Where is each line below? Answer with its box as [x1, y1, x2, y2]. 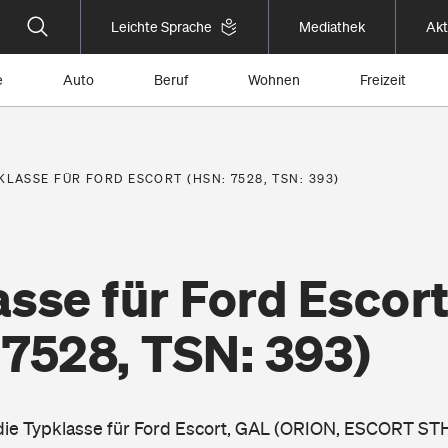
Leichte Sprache [111, 19, 212, 35]
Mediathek [299, 19, 365, 35]
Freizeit [360, 72, 406, 88]
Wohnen [248, 72, 300, 88]
